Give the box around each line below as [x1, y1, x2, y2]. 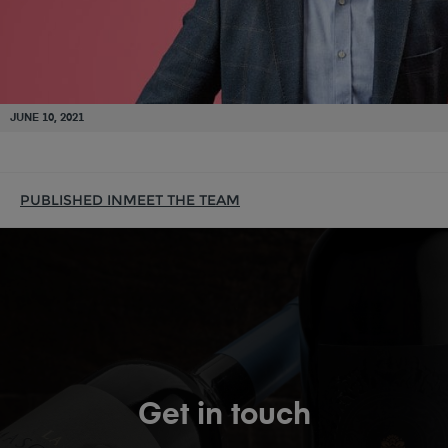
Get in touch [137, 401, 311, 431]
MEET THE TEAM [123, 191, 240, 209]
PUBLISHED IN [20, 191, 123, 209]
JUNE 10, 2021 [10, 112, 84, 123]
